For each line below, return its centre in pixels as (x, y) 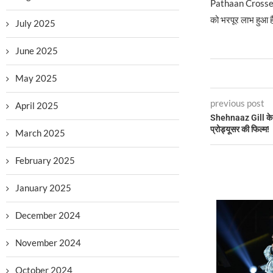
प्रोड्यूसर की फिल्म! (239, 129)
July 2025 (35, 23)
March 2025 (40, 133)
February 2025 (45, 160)
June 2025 (37, 51)
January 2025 (43, 188)
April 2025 (37, 105)
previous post (237, 103)
